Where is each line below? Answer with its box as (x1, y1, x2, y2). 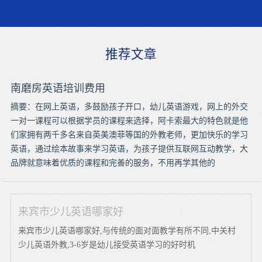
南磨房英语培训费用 (10, 82, 105, 94)
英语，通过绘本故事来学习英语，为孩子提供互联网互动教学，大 (10, 144, 248, 153)
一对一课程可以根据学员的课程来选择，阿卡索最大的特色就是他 (10, 116, 248, 125)
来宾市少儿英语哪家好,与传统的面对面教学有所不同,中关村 (18, 226, 236, 235)
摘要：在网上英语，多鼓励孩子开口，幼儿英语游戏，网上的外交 (10, 102, 248, 111)
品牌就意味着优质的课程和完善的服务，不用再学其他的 (10, 158, 215, 167)
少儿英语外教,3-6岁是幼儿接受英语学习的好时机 (18, 240, 196, 249)
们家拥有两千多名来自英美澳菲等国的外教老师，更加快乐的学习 (10, 130, 248, 139)
